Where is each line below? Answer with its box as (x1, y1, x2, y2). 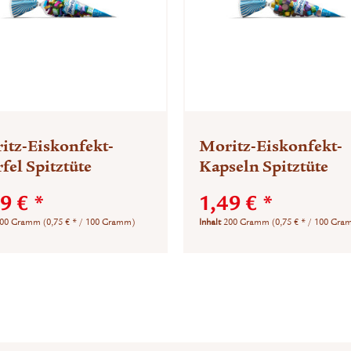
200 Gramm (223, 216, 272, 227)
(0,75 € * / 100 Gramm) (42, 216, 135, 227)
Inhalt (199, 216, 223, 227)
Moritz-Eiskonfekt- (199, 136, 342, 156)
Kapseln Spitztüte (199, 156, 328, 176)
